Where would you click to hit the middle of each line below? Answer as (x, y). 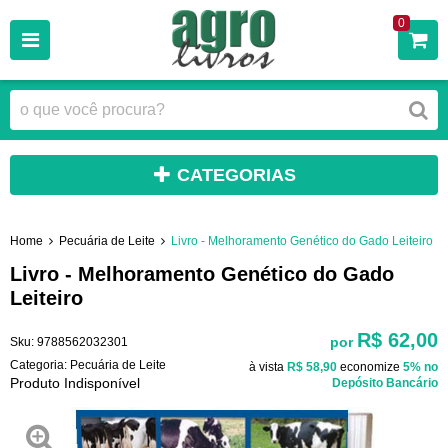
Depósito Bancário (385, 382)
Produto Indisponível (75, 382)
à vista (268, 366)
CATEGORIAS (236, 175)
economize (370, 366)
